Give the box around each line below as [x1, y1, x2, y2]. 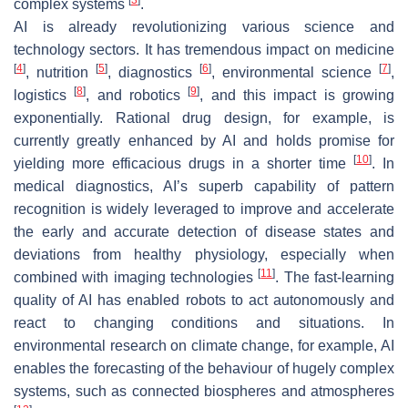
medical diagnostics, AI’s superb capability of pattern [14, 178, 394, 194]
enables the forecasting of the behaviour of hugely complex [14, 360, 394, 376]
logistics [14, 87, 75, 103]
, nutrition [25, 64, 96, 80]
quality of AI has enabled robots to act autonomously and [14, 291, 394, 308]
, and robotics [86, 87, 189, 103]
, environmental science [211, 64, 379, 80]
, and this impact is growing [199, 87, 395, 103]
